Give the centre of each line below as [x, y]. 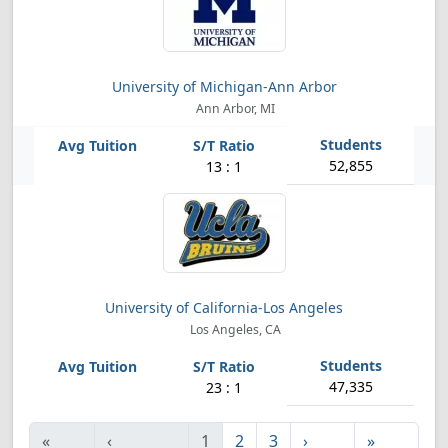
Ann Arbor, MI [233, 108]
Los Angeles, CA [233, 329]
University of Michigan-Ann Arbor [224, 86]
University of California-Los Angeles [224, 307]
